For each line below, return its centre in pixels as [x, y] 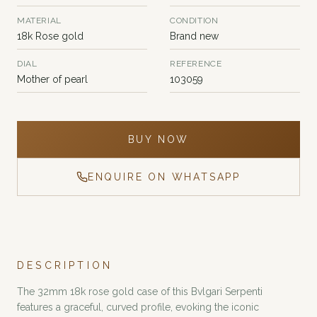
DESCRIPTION [65, 265]
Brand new [194, 36]
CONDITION [194, 21]
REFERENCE [196, 64]
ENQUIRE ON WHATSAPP [164, 177]
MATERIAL [39, 21]
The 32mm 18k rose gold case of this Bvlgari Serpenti [140, 292]
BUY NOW [158, 139]
